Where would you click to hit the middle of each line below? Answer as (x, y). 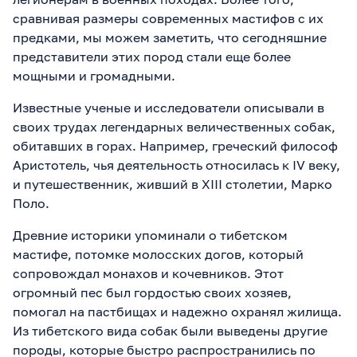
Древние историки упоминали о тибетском (150, 235)
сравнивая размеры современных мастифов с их (168, 18)
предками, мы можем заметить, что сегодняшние (170, 37)
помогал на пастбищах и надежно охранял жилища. (177, 311)
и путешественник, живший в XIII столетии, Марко (173, 184)
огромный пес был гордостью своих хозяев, (152, 292)
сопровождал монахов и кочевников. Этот (148, 273)
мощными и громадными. (94, 75)
